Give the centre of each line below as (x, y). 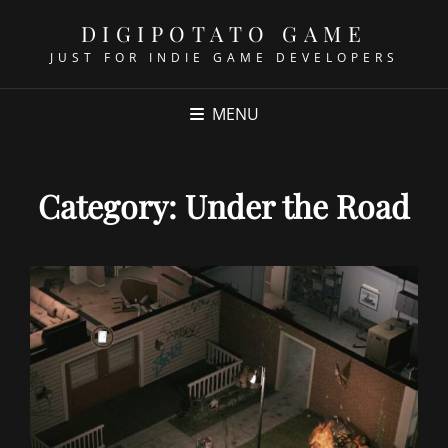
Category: (111, 205)
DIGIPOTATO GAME (224, 33)
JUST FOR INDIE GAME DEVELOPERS (224, 57)
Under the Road (297, 205)
